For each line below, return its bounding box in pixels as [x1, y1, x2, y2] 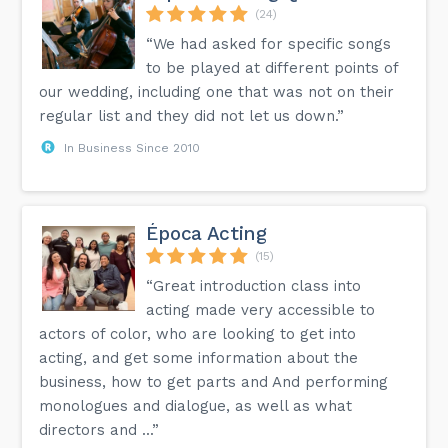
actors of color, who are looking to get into [39, 324, 357, 343]
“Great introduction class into [146, 276, 362, 295]
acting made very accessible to [146, 300, 376, 319]
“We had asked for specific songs [146, 34, 392, 53]
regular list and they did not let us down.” [39, 106, 345, 125]
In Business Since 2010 [64, 140, 201, 155]
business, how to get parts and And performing [39, 372, 389, 391]
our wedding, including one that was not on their [39, 82, 395, 101]
